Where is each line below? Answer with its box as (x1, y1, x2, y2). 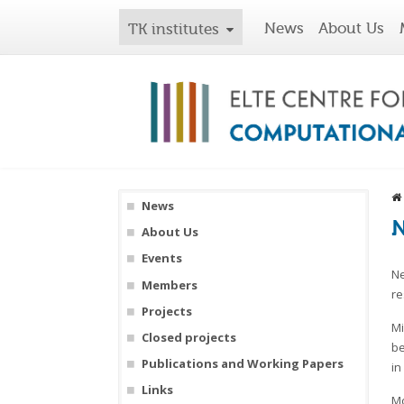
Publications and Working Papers (141, 355, 344, 372)
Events (141, 250, 182, 267)
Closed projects (141, 329, 236, 346)
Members (141, 276, 197, 293)
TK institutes (128, 20, 219, 38)
